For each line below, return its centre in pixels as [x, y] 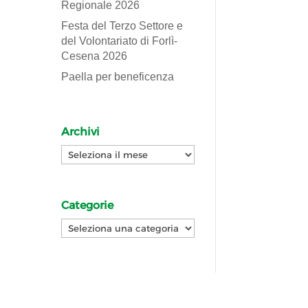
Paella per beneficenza [118, 76]
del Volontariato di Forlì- [120, 41]
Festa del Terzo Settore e [122, 25]
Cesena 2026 [95, 56]
